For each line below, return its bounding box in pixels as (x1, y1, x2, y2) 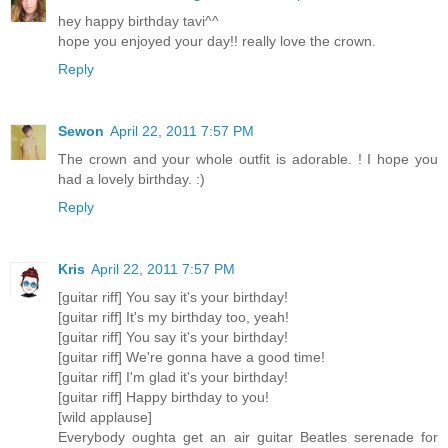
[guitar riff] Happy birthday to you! (58, 388, 269, 405)
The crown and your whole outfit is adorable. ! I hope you (58, 150, 438, 167)
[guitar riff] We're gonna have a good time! (58, 348, 325, 365)
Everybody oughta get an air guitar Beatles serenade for (58, 428, 438, 445)
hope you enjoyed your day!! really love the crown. (58, 32, 376, 49)
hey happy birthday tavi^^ (58, 12, 219, 29)
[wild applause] (58, 408, 152, 425)
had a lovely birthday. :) (58, 170, 205, 187)
